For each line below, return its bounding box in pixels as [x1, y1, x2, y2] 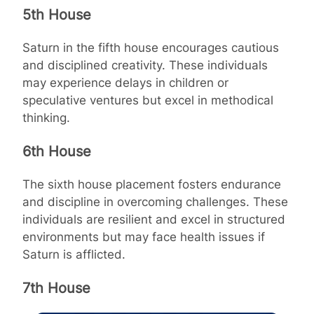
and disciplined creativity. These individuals [22, 57, 268, 72]
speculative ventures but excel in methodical [22, 93, 273, 107]
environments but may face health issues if [22, 229, 265, 244]
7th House [22, 279, 90, 296]
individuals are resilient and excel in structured [22, 212, 285, 226]
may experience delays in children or [22, 75, 228, 90]
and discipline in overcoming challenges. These [22, 194, 288, 209]
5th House [22, 6, 91, 23]
